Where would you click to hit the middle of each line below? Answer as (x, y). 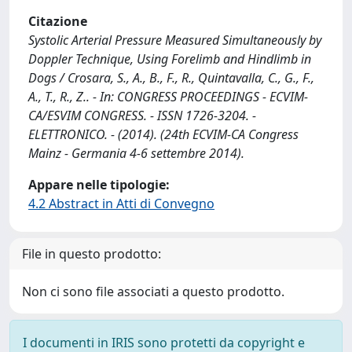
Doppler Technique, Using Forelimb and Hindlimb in (170, 59)
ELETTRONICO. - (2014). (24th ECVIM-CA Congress (163, 134)
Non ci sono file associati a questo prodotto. (153, 291)
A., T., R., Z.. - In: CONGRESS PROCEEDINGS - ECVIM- (168, 97)
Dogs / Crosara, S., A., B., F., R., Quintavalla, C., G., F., (171, 78)
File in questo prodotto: (92, 254)
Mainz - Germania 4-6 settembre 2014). (136, 153)
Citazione (58, 21)
